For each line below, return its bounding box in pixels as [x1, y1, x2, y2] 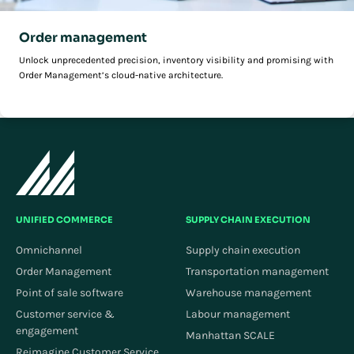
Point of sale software [16, 286, 123, 300]
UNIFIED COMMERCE [16, 214, 113, 226]
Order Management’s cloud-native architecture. [19, 70, 223, 81]
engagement [16, 324, 78, 338]
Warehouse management [186, 286, 311, 300]
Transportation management [186, 265, 329, 279]
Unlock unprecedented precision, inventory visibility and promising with [19, 55, 333, 66]
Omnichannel [16, 243, 82, 258]
